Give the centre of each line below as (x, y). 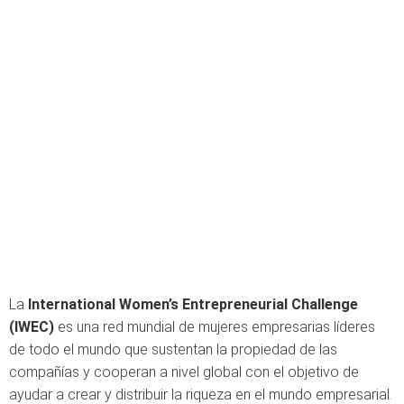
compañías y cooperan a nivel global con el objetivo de (184, 372)
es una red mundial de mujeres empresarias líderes (215, 327)
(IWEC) (32, 327)
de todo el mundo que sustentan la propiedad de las (173, 349)
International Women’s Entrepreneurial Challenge (193, 304)
